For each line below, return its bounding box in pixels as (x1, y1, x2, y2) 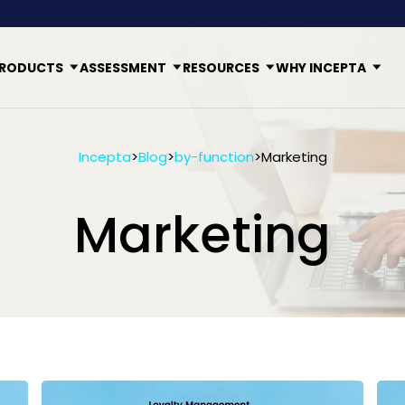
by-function (174, 147, 254, 166)
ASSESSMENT (79, 59, 166, 77)
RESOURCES (182, 59, 259, 77)
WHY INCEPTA (275, 59, 366, 77)
